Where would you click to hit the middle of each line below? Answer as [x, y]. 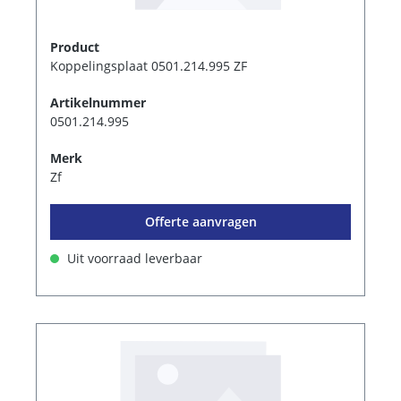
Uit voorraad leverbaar [133, 259]
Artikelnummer [98, 103]
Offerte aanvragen [200, 222]
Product [75, 47]
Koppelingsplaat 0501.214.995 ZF [149, 66]
